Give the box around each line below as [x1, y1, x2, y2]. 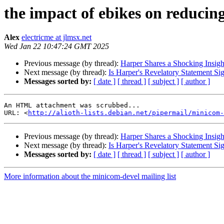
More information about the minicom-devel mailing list [4, 172, 176, 181]
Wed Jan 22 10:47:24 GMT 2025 [4, 42, 109, 51]
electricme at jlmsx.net [21, 33, 91, 42]
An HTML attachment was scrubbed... [4, 101, 140, 109]
